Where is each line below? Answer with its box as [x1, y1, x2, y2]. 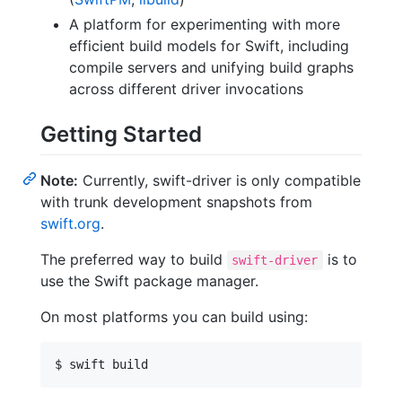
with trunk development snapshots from [40, 192, 312, 211]
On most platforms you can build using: [40, 307, 308, 326]
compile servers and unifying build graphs [69, 57, 354, 76]
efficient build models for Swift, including [69, 36, 349, 55]
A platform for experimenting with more [69, 14, 340, 33]
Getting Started [40, 120, 202, 147]
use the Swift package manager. [40, 271, 258, 290]
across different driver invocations [69, 79, 303, 98]
